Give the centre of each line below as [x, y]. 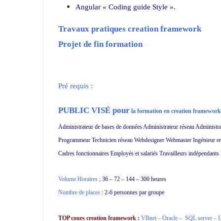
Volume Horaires [78, 179]
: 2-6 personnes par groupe [132, 192]
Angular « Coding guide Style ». [126, 7]
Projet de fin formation [100, 44]
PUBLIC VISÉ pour [94, 110]
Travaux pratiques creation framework [130, 29]
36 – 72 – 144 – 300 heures [133, 179]
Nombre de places [79, 192]
